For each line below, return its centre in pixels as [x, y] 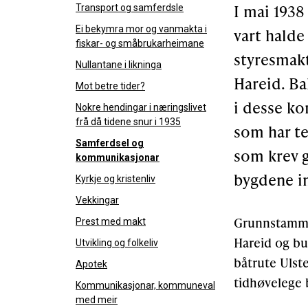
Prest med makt [111, 221]
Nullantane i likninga [119, 65]
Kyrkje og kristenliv [115, 179]
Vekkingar [97, 200]
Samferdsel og [110, 143]
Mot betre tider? [110, 86]
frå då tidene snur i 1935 [128, 122]
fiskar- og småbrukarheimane [140, 43]
